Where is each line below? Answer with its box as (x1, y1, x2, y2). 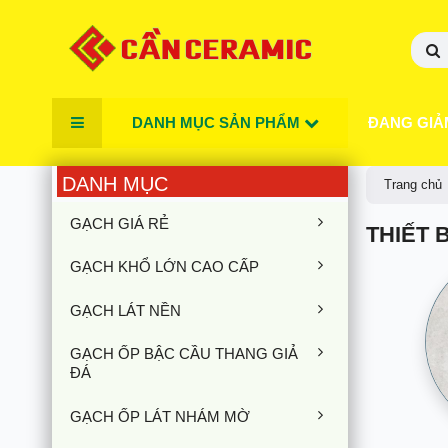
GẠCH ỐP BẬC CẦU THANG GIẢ (70, 345, 298, 363)
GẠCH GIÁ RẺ (70, 214, 169, 232)
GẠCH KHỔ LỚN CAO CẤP (70, 258, 259, 276)
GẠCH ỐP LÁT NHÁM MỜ (70, 407, 250, 425)
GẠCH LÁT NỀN (70, 301, 181, 319)
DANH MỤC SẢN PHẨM (131, 113, 304, 131)
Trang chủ (384, 177, 443, 193)
